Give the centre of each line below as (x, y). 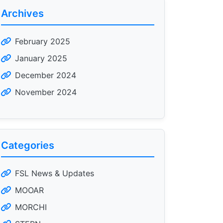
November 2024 (46, 92)
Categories (28, 145)
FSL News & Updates (55, 173)
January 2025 (41, 58)
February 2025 (43, 41)
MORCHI (31, 207)
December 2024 (46, 75)
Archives (22, 13)
